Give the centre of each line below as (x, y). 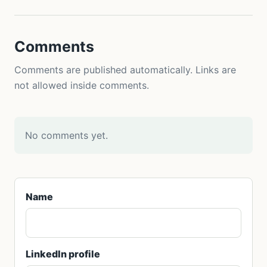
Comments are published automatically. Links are (125, 69)
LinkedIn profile (63, 254)
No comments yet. (66, 135)
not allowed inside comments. (82, 85)
